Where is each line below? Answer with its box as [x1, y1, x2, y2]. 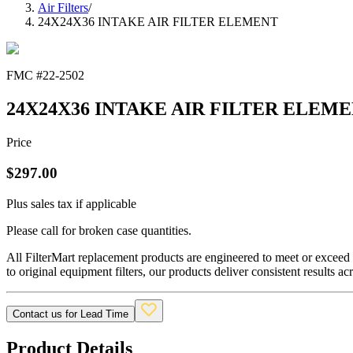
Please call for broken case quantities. [6, 223, 191, 237]
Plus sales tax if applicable [6, 196, 136, 210]
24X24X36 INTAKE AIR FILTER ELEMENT [38, 15, 278, 29]
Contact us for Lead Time [13, 307, 128, 320]
